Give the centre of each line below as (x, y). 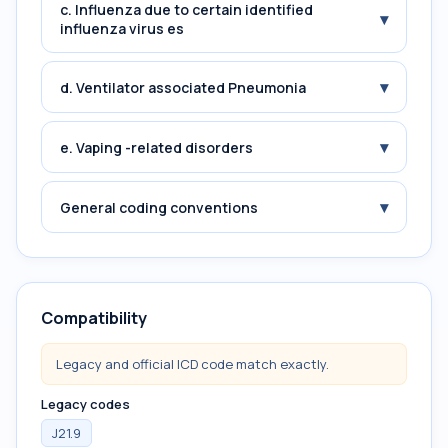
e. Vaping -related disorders (156, 147)
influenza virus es (122, 28)
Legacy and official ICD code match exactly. (192, 364)
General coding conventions (159, 207)
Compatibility (94, 318)
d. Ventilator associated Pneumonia (183, 87)
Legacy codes (85, 404)
